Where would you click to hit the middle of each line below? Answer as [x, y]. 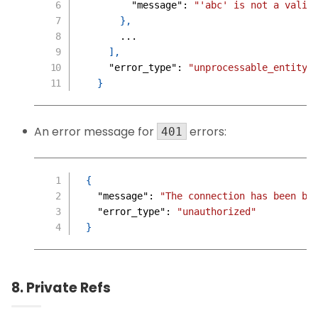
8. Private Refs [61, 287]
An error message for [95, 131]
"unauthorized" [216, 211]
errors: [207, 131]
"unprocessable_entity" [250, 67]
